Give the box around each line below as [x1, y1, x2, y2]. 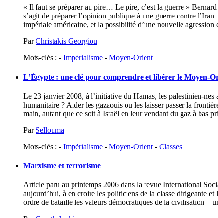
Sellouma [36, 126, 64, 134]
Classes [159, 142, 182, 151]
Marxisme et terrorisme [23, 162, 101, 170]
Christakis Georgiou [36, 37, 97, 46]
